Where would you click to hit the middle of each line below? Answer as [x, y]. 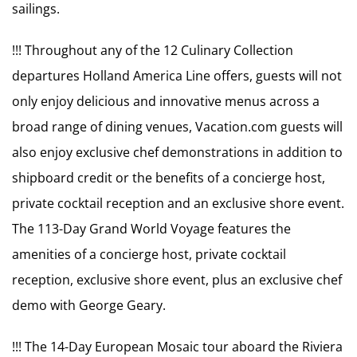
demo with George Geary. [89, 305]
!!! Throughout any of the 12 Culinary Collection [153, 50]
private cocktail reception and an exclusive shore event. [178, 203]
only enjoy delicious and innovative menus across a [166, 101]
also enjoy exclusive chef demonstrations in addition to [177, 152]
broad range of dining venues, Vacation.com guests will [177, 127]
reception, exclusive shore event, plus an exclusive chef [177, 280]
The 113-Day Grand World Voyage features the [151, 229]
